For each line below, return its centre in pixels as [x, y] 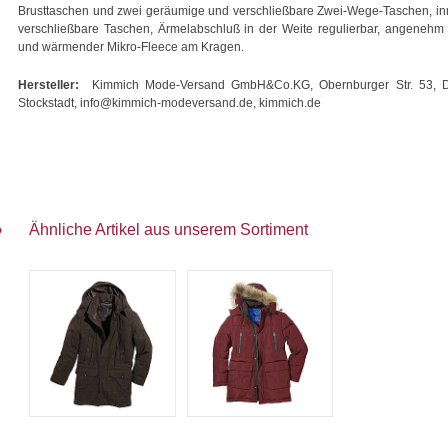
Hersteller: [48, 84]
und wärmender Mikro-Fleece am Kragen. [131, 46]
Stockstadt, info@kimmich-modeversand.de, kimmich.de [169, 102]
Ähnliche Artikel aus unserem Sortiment [168, 229]
